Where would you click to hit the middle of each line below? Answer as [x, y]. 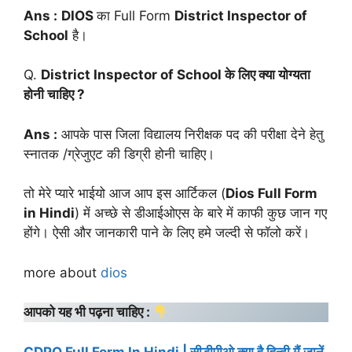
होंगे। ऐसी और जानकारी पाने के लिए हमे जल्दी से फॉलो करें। [167, 233]
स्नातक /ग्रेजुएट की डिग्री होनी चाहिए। [119, 154]
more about [62, 272]
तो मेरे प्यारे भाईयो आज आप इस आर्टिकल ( [125, 194]
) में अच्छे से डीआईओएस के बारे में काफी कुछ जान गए [201, 213]
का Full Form [136, 15]
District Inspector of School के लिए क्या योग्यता [176, 75]
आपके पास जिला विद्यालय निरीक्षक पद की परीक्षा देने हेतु [191, 134]
